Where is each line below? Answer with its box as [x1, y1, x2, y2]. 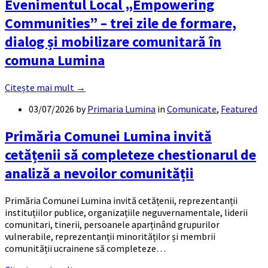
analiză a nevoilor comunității [5, 163, 194, 182]
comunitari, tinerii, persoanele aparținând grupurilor [5, 218, 220, 230]
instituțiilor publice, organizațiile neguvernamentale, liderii [5, 206, 248, 218]
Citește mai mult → [5, 81, 86, 93]
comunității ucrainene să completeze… [5, 242, 166, 254]
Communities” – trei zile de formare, [5, 13, 236, 32]
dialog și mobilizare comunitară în [5, 32, 221, 51]
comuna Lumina [5, 50, 105, 69]
